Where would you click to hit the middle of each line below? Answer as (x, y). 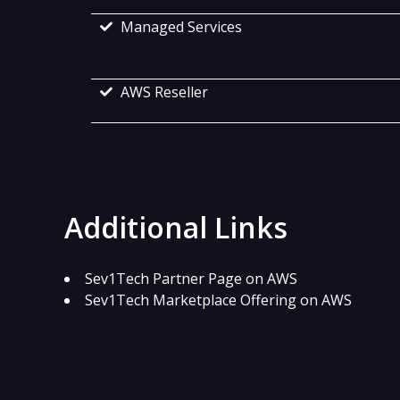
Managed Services (181, 27)
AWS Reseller (164, 92)
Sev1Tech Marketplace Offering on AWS (218, 300)
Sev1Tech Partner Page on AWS (191, 279)
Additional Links (176, 228)
